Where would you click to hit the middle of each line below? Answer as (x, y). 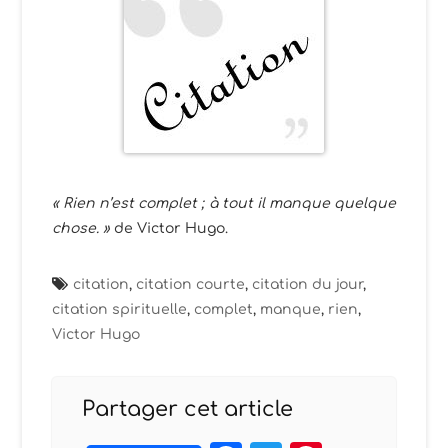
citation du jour (308, 284)
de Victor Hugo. (171, 228)
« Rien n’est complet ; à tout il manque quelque (224, 203)
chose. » (83, 228)
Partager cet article (188, 409)
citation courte (191, 284)
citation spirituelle (120, 309)
